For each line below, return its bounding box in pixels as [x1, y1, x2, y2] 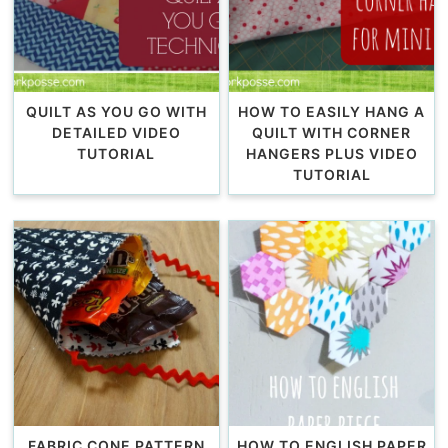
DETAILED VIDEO [51, 124, 181, 142]
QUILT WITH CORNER [252, 124, 411, 142]
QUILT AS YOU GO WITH [25, 103, 207, 121]
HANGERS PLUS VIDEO [245, 145, 418, 163]
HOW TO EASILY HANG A [238, 103, 425, 121]
